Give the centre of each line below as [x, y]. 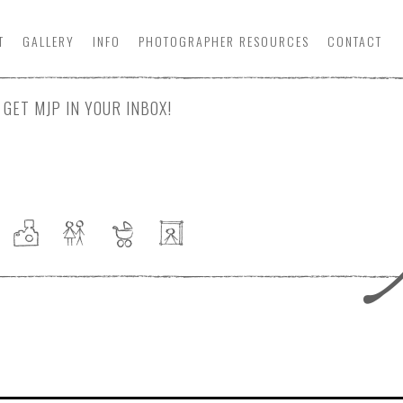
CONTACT [355, 41]
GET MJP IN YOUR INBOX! [88, 108]
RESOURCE [269, 41]
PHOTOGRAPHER [187, 41]
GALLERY [49, 41]
